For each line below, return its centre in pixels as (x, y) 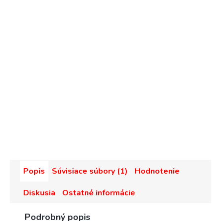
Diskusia (39, 193)
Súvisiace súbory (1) (90, 171)
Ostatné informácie (99, 193)
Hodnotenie (157, 171)
